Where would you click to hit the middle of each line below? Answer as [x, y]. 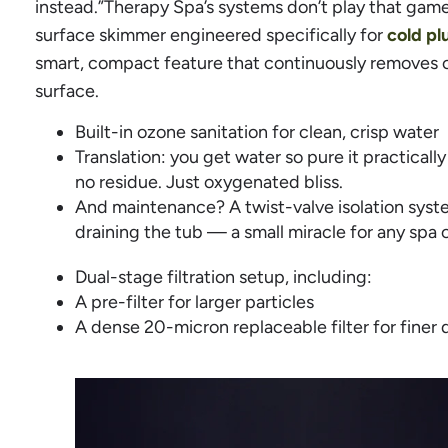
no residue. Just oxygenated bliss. [209, 181]
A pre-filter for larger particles [194, 301]
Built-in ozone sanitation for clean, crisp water [257, 131]
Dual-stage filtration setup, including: [223, 276]
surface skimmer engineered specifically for [211, 35]
